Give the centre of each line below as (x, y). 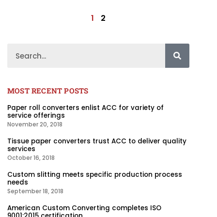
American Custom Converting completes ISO (84, 208)
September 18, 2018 (35, 191)
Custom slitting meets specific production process (95, 175)
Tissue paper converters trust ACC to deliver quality (97, 141)
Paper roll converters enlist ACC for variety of (85, 108)
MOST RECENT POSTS (48, 91)
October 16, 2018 (31, 158)
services (21, 149)
